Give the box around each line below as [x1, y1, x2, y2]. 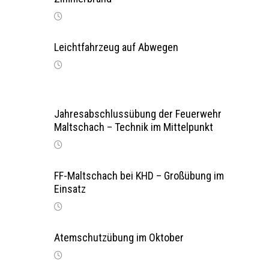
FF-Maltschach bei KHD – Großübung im [53, 169, 224, 182]
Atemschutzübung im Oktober [53, 231, 184, 244]
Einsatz [53, 183, 86, 195]
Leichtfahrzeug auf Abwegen [53, 41, 178, 53]
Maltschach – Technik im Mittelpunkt [53, 121, 213, 133]
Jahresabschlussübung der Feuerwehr [53, 107, 222, 120]
